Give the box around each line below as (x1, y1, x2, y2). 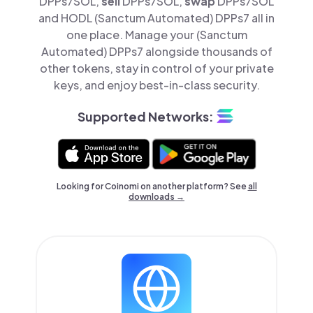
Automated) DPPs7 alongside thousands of (41, 44, 272, 59)
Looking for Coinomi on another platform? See (56, 181, 248, 191)
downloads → (129, 191, 184, 202)
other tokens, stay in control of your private (39, 61, 274, 75)
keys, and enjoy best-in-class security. (53, 78, 260, 92)
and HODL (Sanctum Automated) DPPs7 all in (38, 10, 275, 25)
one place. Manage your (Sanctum (66, 27, 247, 42)
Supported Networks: (77, 108, 214, 124)
